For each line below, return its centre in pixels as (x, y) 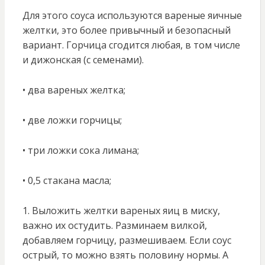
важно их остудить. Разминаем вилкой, (114, 226)
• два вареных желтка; (74, 90)
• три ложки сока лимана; (80, 151)
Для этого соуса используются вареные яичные (132, 16)
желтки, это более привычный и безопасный (126, 30)
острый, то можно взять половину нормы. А (125, 255)
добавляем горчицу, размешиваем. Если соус (127, 240)
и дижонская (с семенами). (83, 60)
